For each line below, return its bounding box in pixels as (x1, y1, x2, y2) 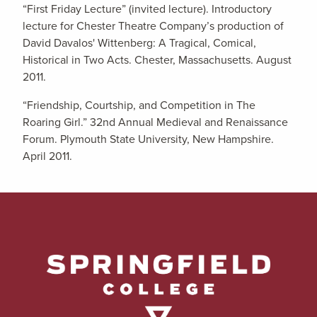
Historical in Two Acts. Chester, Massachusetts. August (23, 52, 292, 68)
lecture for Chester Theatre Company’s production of (23, 18, 284, 34)
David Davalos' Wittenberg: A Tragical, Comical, (23, 35, 256, 51)
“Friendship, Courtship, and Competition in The (23, 97, 255, 113)
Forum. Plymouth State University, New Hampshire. (23, 131, 274, 147)
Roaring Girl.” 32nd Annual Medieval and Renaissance (23, 114, 288, 130)
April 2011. (23, 148, 72, 164)
